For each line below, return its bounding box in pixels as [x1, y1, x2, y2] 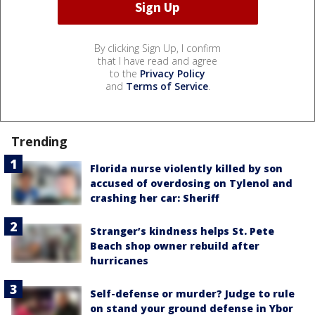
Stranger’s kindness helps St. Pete [90, 224, 274, 238]
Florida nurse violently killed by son [90, 162, 283, 176]
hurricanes [90, 254, 148, 268]
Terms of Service [125, 79, 208, 94]
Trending [11, 133, 68, 150]
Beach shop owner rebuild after [90, 239, 259, 253]
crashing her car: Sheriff [90, 191, 219, 205]
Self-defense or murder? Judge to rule [90, 287, 295, 301]
